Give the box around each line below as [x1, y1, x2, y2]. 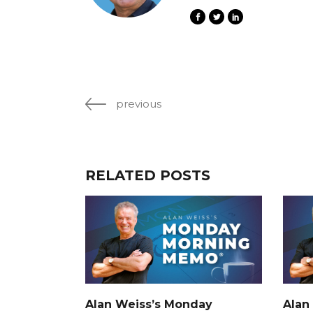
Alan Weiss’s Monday [85, 298, 212, 312]
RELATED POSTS [85, 167, 210, 184]
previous [116, 97, 161, 110]
